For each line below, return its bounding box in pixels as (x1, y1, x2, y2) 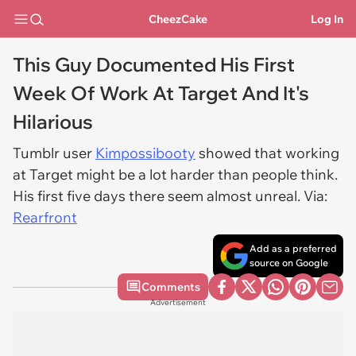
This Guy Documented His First (13, 52, 295, 76)
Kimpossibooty (95, 144, 195, 162)
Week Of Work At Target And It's (13, 81, 309, 105)
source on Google (250, 257, 328, 269)
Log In (311, 11, 343, 26)
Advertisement (150, 297, 206, 308)
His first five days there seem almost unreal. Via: (13, 187, 327, 205)
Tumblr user (13, 144, 95, 162)
